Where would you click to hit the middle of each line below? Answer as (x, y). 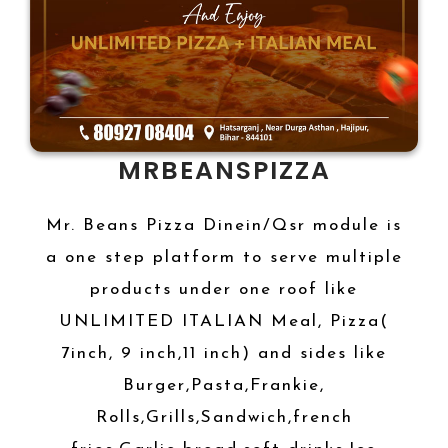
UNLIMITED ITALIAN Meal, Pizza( (224, 321)
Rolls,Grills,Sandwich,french (224, 417)
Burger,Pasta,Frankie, (224, 385)
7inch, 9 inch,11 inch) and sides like (224, 353)
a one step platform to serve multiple (224, 257)
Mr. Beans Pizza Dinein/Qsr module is (224, 225)
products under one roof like (224, 289)
